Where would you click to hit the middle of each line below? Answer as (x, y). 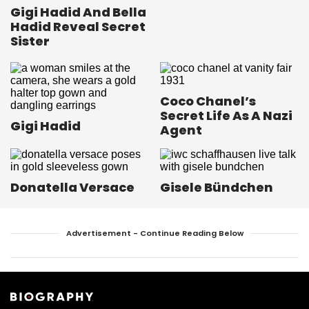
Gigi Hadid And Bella (78, 12)
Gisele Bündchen (217, 188)
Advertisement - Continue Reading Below (154, 233)
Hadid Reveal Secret (78, 27)
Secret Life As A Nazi (226, 116)
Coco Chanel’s (208, 101)
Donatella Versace (72, 188)
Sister (30, 41)
